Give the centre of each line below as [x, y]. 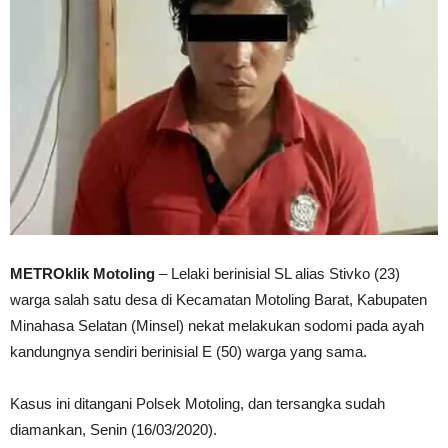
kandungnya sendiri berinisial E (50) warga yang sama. [188, 352]
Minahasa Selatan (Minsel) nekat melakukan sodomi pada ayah [217, 326]
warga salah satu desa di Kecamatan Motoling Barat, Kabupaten [218, 300]
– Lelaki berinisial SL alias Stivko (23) [279, 274]
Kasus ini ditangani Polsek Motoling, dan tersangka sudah [197, 404]
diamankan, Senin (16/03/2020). [113, 430]
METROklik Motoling [84, 274]
